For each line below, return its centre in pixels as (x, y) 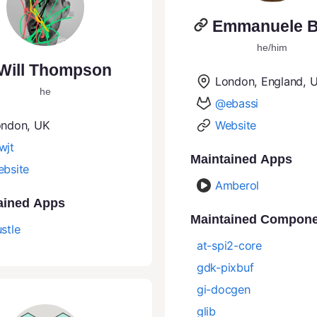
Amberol (237, 185)
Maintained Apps (241, 159)
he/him (272, 47)
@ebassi (237, 103)
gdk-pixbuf (225, 267)
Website (236, 125)
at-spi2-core (229, 245)
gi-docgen (224, 289)
